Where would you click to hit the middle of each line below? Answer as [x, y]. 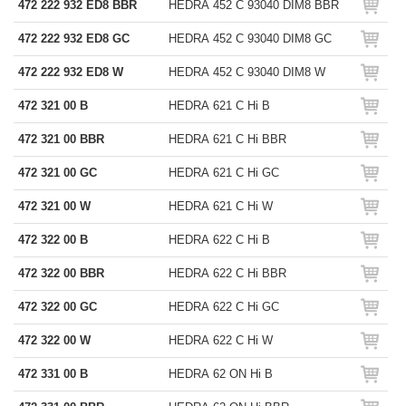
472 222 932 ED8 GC [74, 39]
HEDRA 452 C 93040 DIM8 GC [250, 39]
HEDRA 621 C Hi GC [224, 173]
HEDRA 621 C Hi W [221, 206]
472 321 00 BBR [61, 139]
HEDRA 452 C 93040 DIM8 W [247, 72]
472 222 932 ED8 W [71, 72]
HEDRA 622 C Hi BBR [227, 273]
